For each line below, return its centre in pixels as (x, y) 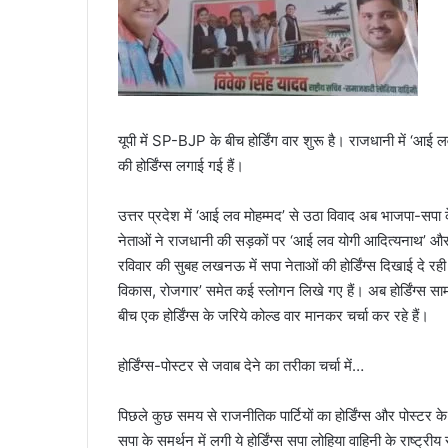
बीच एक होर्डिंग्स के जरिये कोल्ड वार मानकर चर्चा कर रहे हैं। (273, 315)
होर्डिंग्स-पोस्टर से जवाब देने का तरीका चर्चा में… (241, 365)
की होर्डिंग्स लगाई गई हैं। (181, 165)
